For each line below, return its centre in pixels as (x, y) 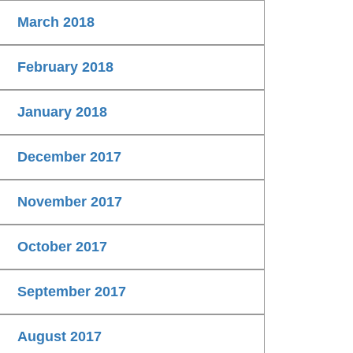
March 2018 (56, 22)
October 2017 (62, 247)
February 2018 (65, 67)
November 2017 (70, 202)
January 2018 (62, 112)
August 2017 (59, 337)
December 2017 (69, 157)
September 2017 (72, 292)
